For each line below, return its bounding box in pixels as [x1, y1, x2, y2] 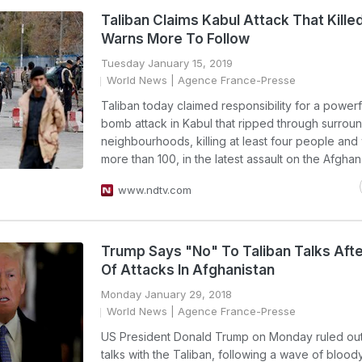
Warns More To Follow [101, 31, 250, 47]
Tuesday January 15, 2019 [101, 57, 233, 69]
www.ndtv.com [118, 183, 192, 196]
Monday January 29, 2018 [101, 288, 232, 301]
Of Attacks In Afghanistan [101, 262, 275, 278]
